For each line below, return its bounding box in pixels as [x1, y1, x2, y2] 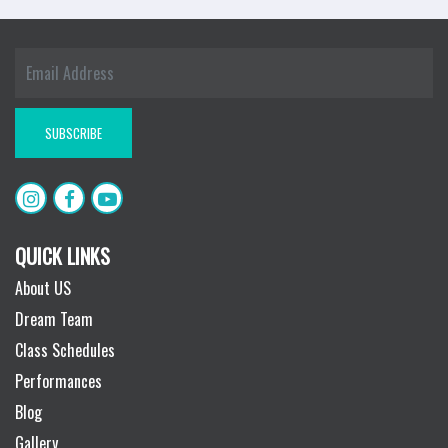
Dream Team [15, 306, 93, 331]
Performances [15, 368, 102, 393]
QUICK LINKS [15, 240, 110, 271]
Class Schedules [15, 337, 115, 362]
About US [15, 275, 71, 300]
